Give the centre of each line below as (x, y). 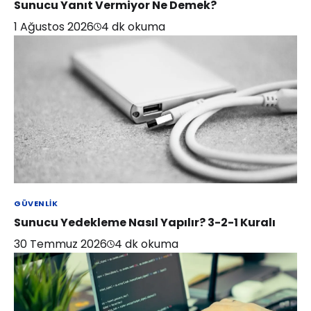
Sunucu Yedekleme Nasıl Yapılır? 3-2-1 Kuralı (145, 223)
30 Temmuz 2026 (60, 244)
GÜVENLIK (36, 204)
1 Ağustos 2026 (54, 27)
